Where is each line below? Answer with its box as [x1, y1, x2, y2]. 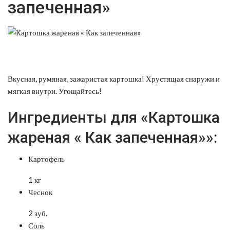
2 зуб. [28, 208, 47, 218]
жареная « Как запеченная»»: [8, 128, 217, 146]
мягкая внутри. [8, 86, 57, 95]
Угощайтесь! [57, 86, 102, 95]
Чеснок [28, 187, 52, 197]
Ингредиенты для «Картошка [8, 108, 220, 126]
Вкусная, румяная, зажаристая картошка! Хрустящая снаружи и [8, 73, 220, 83]
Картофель [28, 154, 65, 163]
